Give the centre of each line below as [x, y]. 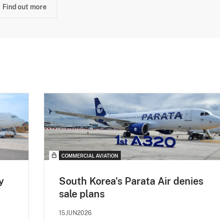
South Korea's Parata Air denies [131, 181]
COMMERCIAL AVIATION [90, 156]
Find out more [25, 7]
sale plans [82, 194]
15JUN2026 [75, 213]
